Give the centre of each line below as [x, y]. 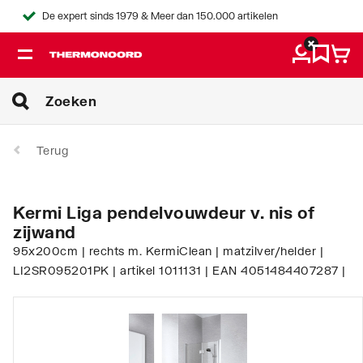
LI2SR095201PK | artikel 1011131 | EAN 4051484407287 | [179, 270]
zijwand [45, 231]
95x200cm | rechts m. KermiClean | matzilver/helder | [168, 250]
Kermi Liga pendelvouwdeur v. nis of [164, 212]
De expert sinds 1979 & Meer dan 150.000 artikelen [160, 16]
